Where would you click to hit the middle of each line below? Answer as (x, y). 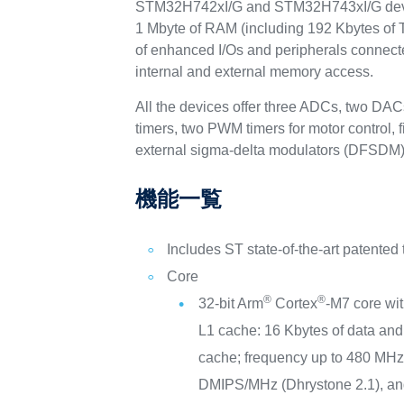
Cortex (295, 303)
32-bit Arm (231, 303)
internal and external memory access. (255, 72)
